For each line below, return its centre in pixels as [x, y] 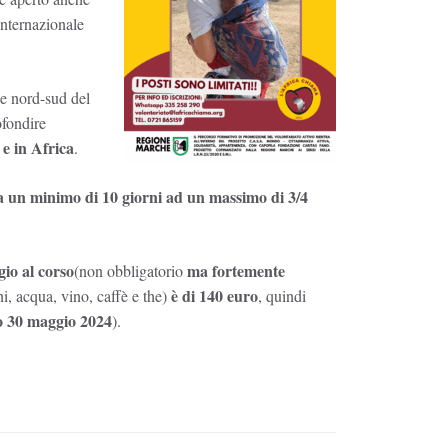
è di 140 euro [212, 295]
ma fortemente [236, 270]
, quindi [282, 295]
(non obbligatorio [130, 270]
